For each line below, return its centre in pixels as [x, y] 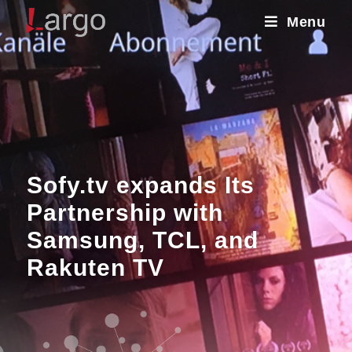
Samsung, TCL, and [142, 240]
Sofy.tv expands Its [140, 185]
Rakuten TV [95, 268]
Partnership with [125, 213]
